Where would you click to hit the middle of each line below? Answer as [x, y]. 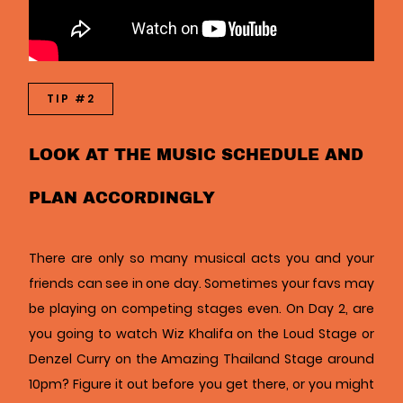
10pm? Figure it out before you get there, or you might [201, 385]
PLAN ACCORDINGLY [122, 197]
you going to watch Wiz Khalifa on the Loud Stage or [201, 334]
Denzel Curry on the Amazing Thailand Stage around [201, 359]
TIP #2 [71, 99]
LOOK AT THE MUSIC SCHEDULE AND [196, 154]
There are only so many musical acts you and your [201, 259]
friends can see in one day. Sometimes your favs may [201, 284]
